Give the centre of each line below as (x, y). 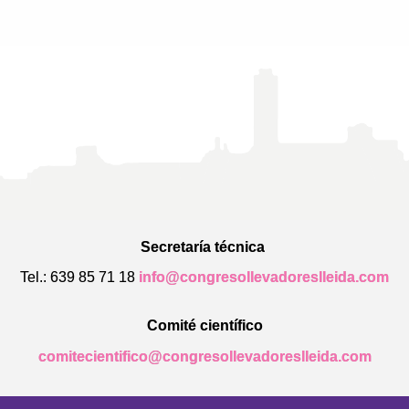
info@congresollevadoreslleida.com (264, 277)
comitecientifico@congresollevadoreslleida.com (204, 356)
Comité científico (204, 326)
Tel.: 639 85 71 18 (79, 277)
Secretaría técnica (204, 246)
